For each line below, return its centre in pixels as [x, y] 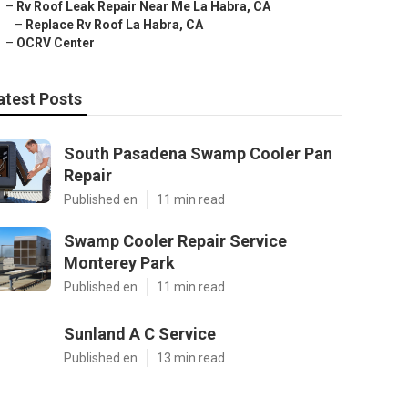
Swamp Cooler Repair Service [175, 241]
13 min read [191, 358]
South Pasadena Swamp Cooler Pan [198, 153]
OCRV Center [56, 43]
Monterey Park [119, 263]
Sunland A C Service [140, 334]
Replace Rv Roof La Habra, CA [114, 25]
